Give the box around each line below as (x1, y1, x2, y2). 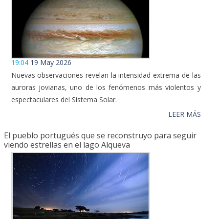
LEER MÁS (168, 109, 201, 119)
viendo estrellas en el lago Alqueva (3, 139, 130, 151)
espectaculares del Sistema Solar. (11, 95, 117, 105)
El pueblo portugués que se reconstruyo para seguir (3, 130, 197, 141)
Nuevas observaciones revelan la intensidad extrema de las (11, 70, 201, 80)
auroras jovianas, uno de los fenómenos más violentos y (11, 83, 201, 92)
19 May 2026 (30, 58, 71, 67)
